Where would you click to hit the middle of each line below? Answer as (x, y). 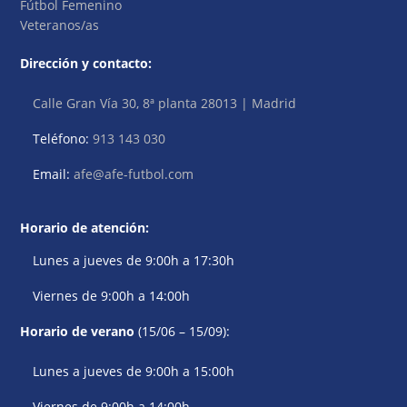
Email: (54, 174)
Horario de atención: (85, 227)
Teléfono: (63, 139)
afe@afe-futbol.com (134, 174)
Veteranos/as (60, 25)
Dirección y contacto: (86, 64)
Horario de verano (78, 331)
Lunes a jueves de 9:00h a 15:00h (134, 371)
